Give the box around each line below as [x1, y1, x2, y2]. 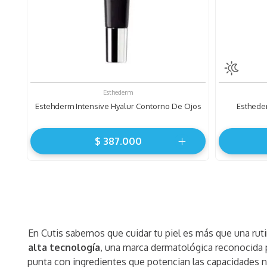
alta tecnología [28, 241, 100, 254]
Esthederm [103, 88, 133, 97]
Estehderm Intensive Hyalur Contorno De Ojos [35, 101, 201, 111]
